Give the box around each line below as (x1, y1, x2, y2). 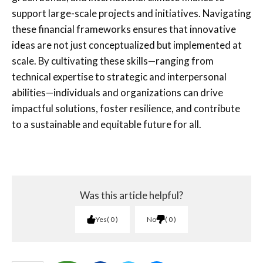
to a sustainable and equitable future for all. (12, 117, 201, 130)
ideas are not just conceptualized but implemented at (12, 38, 242, 51)
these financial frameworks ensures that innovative (12, 22, 236, 35)
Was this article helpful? (80, 188, 183, 201)
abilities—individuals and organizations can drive (12, 86, 223, 99)
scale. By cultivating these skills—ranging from (12, 54, 214, 67)
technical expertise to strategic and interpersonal (12, 70, 227, 83)
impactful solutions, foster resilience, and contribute (12, 102, 240, 114)
